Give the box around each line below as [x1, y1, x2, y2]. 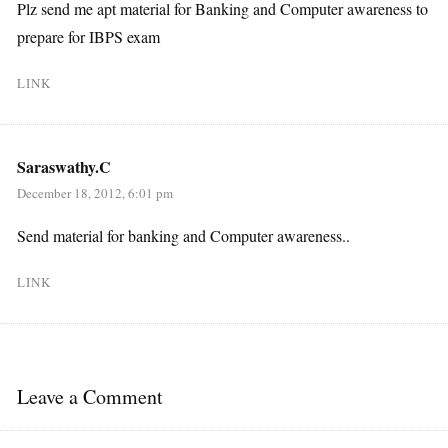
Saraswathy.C [17, 154, 111, 178]
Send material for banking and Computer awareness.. [17, 224, 350, 246]
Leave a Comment [17, 382, 163, 410]
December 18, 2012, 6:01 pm [17, 183, 173, 202]
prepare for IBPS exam [17, 25, 160, 47]
